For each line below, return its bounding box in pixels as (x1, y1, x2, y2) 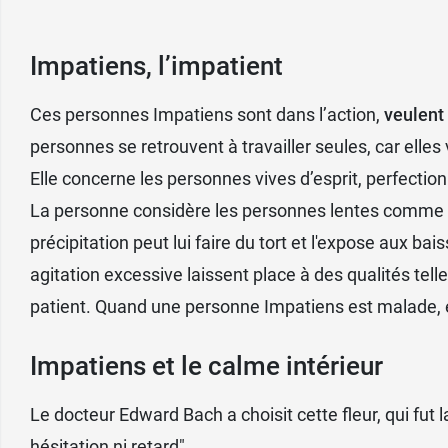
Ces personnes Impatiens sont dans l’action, (30, 103, 384, 125)
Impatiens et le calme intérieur (30, 350, 383, 381)
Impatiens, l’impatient (30, 50, 283, 81)
